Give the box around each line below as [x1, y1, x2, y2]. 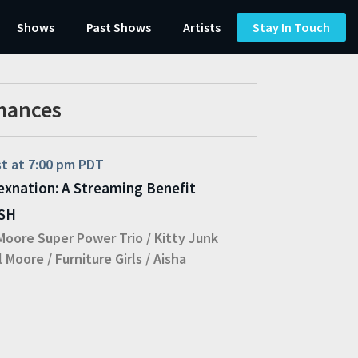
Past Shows [86, 19, 151, 35]
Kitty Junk [154, 229, 219, 247]
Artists [183, 19, 221, 35]
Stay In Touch [253, 19, 330, 35]
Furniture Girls [55, 249, 143, 268]
